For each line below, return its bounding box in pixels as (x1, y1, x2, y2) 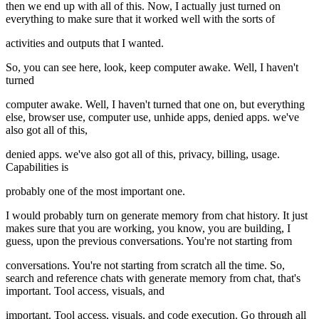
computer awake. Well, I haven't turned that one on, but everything (6, 98, 305, 111)
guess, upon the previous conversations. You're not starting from (6, 235, 292, 248)
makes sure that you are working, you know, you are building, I (6, 222, 291, 235)
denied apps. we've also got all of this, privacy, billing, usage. (6, 148, 280, 161)
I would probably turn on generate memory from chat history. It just (6, 209, 308, 222)
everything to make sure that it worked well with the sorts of (6, 13, 275, 26)
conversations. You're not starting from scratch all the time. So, (6, 259, 285, 272)
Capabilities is (6, 161, 68, 174)
